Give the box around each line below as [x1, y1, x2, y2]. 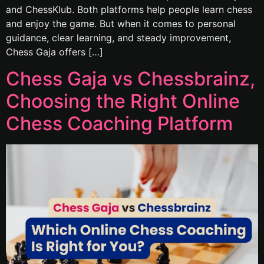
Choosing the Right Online [6, 89, 240, 113]
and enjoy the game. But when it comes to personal [6, 18, 236, 30]
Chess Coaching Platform [6, 111, 233, 135]
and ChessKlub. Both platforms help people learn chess [6, 4, 252, 16]
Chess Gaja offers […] [6, 46, 103, 58]
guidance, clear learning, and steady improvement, [6, 32, 231, 44]
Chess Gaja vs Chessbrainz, [6, 67, 255, 90]
